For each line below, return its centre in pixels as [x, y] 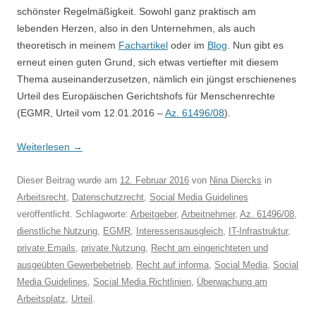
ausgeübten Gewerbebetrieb [74, 265]
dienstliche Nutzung [57, 231]
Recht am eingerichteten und [209, 248]
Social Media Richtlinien [142, 282]
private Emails [46, 248]
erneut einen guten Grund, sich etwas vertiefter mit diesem [148, 62]
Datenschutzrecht [108, 197]
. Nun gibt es [255, 45]
